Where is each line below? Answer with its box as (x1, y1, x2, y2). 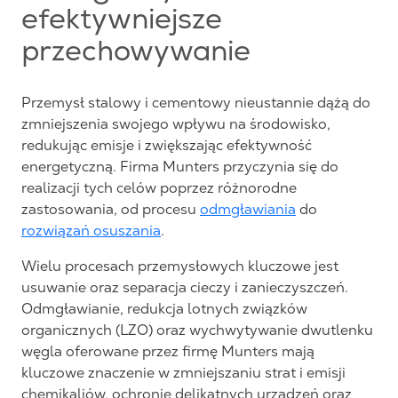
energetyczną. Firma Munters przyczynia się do (21, 158, 338, 175)
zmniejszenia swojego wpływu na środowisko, (21, 115, 330, 132)
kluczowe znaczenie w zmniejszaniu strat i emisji (21, 364, 346, 381)
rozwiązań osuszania (21, 222, 161, 239)
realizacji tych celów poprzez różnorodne (21, 179, 297, 196)
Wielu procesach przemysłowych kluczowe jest (21, 258, 338, 275)
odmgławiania (200, 201, 296, 218)
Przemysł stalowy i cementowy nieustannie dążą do (21, 94, 370, 111)
